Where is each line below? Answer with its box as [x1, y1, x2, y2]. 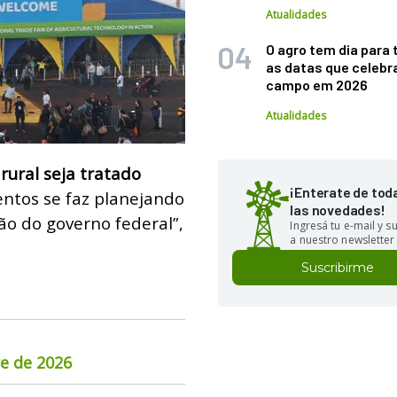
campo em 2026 [266, 76, 369, 93]
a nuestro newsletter [290, 232, 395, 247]
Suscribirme [301, 260, 375, 276]
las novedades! [290, 201, 385, 218]
